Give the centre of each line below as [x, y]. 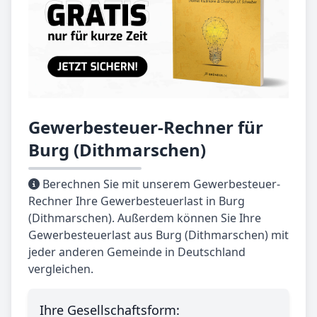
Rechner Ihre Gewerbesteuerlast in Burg [137, 201]
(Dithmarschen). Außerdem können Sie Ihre [145, 218]
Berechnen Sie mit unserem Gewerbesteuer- [160, 184]
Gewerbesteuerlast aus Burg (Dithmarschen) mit [158, 235]
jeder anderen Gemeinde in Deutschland [137, 252]
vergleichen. [61, 269]
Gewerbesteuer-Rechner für [146, 127]
